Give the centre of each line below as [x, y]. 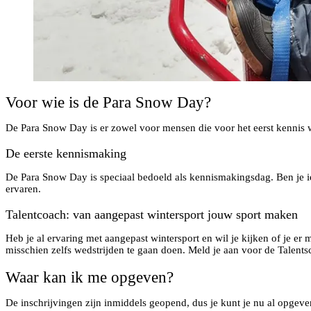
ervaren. [23, 188]
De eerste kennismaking [66, 153]
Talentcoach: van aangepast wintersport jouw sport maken [152, 214]
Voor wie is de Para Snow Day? [108, 103]
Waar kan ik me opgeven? [90, 278]
